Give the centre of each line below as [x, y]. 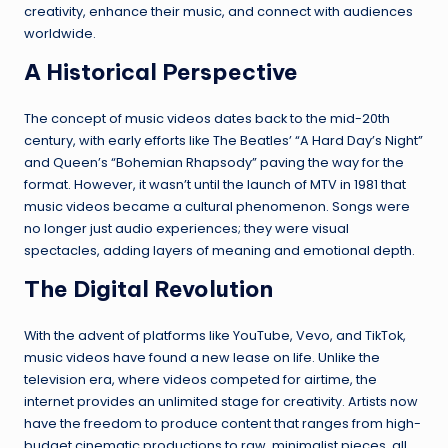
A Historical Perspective [161, 71]
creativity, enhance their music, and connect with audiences [218, 11]
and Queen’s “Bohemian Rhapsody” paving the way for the [214, 162]
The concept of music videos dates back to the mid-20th [207, 118]
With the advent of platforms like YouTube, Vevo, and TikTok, [215, 335]
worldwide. [60, 33]
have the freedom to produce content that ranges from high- [222, 423]
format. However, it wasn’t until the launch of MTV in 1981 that [215, 184]
